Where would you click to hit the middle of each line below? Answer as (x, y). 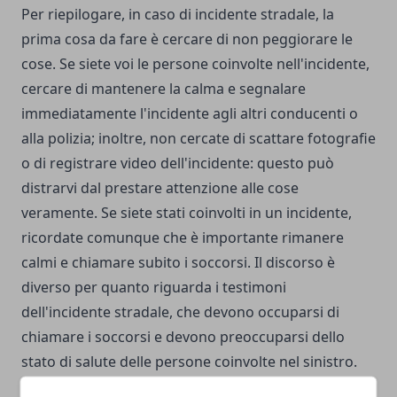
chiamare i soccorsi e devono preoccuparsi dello (183, 337)
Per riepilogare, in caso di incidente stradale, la (178, 15)
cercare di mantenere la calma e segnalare (163, 89)
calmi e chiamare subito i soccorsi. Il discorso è (178, 263)
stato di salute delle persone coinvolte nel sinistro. (189, 362)
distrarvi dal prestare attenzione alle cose (160, 188)
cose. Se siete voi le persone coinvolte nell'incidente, (195, 64)
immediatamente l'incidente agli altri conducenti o (190, 114)
